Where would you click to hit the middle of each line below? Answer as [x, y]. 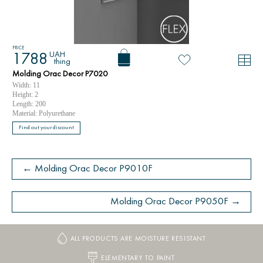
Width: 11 [26, 85]
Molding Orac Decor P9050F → [176, 202]
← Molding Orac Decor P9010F [87, 169]
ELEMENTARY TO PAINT [138, 258]
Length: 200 [29, 104]
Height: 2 [25, 95]
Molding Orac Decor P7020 [60, 74]
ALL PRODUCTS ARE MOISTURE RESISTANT [138, 239]
